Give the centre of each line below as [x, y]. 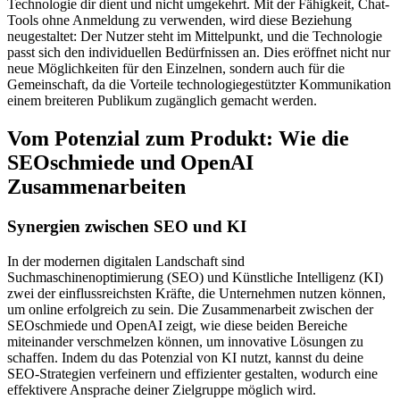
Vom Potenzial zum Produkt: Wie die [178, 139]
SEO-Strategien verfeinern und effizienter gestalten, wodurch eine [192, 373]
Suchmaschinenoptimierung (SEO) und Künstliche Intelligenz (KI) [195, 277]
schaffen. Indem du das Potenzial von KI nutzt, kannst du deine [185, 357]
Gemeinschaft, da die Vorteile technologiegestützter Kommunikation [199, 85]
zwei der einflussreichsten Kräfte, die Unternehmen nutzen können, [196, 293]
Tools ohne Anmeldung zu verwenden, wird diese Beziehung [179, 21]
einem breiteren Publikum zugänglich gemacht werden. [162, 101]
